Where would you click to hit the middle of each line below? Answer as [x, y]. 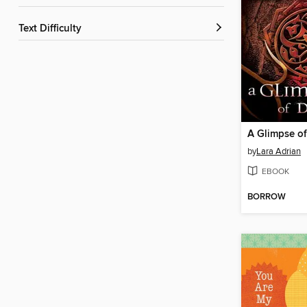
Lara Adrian [279, 152]
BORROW [267, 197]
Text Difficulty [52, 29]
